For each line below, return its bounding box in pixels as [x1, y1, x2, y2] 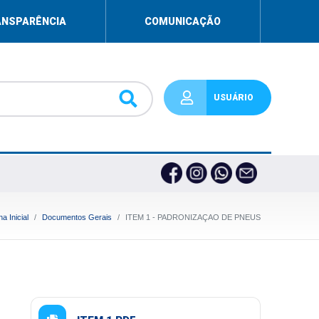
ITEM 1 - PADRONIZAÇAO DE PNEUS [125, 213, 261, 221]
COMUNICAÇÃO [145, 16, 221, 27]
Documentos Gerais [41, 213, 112, 221]
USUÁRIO [213, 93, 253, 103]
